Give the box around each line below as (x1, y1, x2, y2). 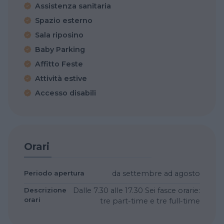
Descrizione (24, 185, 66, 194)
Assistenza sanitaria (35, 1, 111, 11)
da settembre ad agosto (112, 168, 200, 178)
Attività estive (35, 74, 87, 83)
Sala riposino (35, 30, 83, 40)
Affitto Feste (35, 59, 83, 69)
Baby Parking (35, 45, 85, 54)
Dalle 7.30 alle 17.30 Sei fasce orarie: (73, 185, 200, 195)
